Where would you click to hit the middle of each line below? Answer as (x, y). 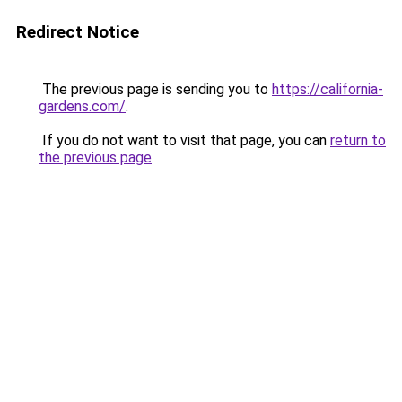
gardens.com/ (82, 106)
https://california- (328, 89)
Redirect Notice (78, 32)
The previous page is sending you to (155, 89)
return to (358, 140)
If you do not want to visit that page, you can (184, 140)
